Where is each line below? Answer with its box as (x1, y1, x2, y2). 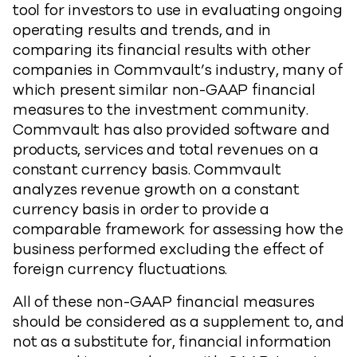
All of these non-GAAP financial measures (13, 292, 315, 312)
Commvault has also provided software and (13, 120, 330, 140)
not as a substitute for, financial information (13, 331, 332, 352)
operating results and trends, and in (13, 20, 272, 41)
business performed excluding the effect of (13, 239, 324, 260)
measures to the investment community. (13, 100, 312, 120)
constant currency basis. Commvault (13, 159, 281, 180)
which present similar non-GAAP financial (13, 80, 316, 100)
